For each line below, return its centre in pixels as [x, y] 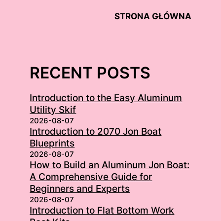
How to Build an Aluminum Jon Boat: [110, 165]
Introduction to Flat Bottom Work [102, 210]
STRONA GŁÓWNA [153, 16]
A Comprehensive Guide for [91, 177]
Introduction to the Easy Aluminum [106, 98]
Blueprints [52, 143]
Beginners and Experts [80, 188]
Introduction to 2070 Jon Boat [96, 131]
